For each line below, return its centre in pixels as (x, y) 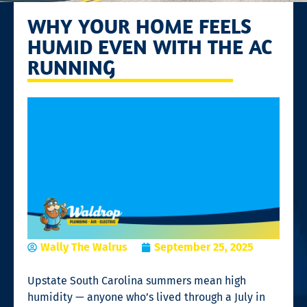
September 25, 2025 (204, 247)
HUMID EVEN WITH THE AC (150, 46)
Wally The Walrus (84, 247)
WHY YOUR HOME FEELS (139, 26)
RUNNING (71, 67)
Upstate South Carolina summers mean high (137, 280)
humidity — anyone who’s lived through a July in (146, 297)
